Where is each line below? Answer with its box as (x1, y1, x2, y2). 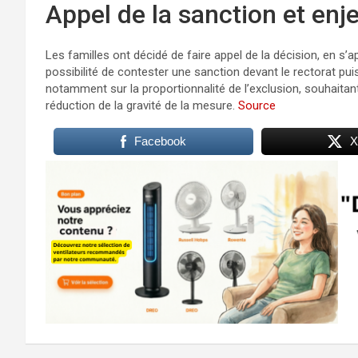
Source (238, 97, 276, 113)
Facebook (133, 133, 186, 148)
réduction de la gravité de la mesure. (46, 97, 238, 113)
